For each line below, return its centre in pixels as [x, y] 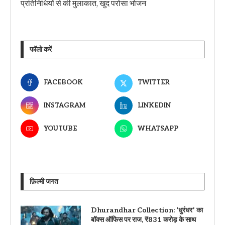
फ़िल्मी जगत [44, 182]
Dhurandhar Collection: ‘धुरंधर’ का [147, 210]
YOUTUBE [60, 129]
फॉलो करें [41, 50]
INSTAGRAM [65, 106]
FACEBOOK [63, 83]
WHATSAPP [158, 129]
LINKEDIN [154, 106]
